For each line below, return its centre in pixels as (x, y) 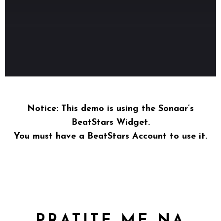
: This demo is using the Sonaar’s (125, 109)
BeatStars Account (127, 137)
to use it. (187, 137)
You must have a (51, 137)
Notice (42, 109)
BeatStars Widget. (110, 123)
